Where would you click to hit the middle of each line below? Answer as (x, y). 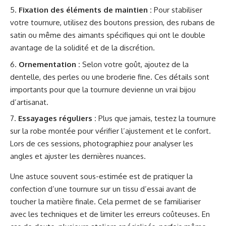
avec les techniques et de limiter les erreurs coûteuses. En (110, 214)
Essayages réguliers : (57, 118)
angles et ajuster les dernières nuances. (78, 156)
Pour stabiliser (177, 10)
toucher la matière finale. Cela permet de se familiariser (105, 202)
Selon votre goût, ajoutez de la (134, 64)
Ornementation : (49, 64)
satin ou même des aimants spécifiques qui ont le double (108, 35)
